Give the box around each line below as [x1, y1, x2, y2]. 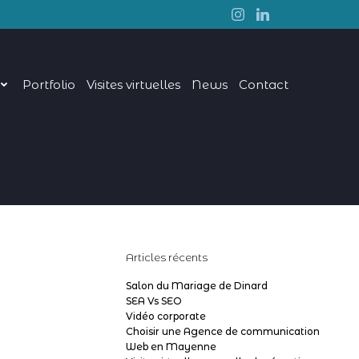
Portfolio [22, 76, 76, 92]
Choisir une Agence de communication [126, 325, 320, 337]
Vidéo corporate [126, 310, 206, 322]
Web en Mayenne [126, 341, 216, 353]
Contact [239, 76, 289, 92]
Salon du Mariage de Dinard [126, 280, 268, 292]
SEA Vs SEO [126, 295, 182, 307]
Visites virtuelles [87, 76, 181, 92]
